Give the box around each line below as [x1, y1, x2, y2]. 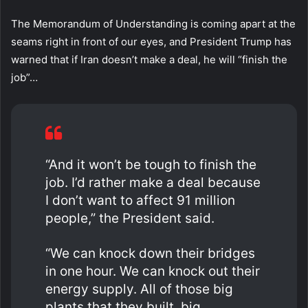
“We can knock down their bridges [45, 245, 255, 261]
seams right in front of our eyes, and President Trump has [11, 34, 291, 48]
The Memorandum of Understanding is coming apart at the [11, 16, 296, 30]
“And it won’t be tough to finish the [45, 156, 256, 173]
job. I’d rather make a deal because [45, 174, 261, 190]
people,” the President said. [45, 210, 214, 226]
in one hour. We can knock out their [45, 263, 260, 279]
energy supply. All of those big [45, 280, 233, 297]
